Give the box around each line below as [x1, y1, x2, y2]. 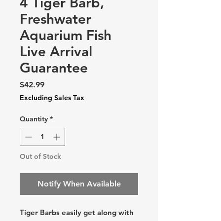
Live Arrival [20, 43, 92, 60]
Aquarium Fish [20, 27, 111, 43]
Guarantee [20, 59, 88, 76]
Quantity [20, 114, 48, 123]
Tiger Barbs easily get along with [20, 208, 134, 217]
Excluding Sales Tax [20, 93, 84, 102]
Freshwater [20, 10, 91, 27]
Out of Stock [20, 152, 61, 161]
